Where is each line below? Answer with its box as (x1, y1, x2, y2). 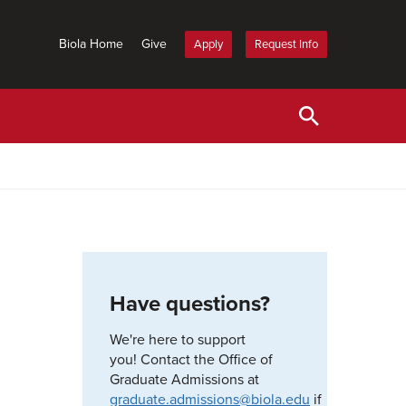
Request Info (255, 37, 318, 52)
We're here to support (110, 331, 246, 349)
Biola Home (59, 36, 123, 52)
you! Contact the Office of (110, 351, 273, 369)
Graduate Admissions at (110, 371, 259, 389)
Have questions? (110, 291, 270, 317)
